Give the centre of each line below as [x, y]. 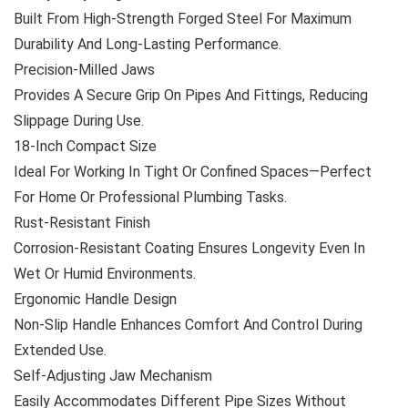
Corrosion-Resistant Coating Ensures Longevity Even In [189, 248]
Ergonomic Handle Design [95, 299]
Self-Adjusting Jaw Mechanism [113, 376]
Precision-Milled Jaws [84, 70]
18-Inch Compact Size [85, 146]
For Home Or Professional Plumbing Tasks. [150, 197]
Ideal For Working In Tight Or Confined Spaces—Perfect [193, 172]
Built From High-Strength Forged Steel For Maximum [183, 19]
